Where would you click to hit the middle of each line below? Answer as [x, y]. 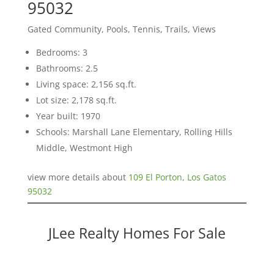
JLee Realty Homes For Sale [137, 233]
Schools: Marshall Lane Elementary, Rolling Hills [134, 132]
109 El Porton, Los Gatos [177, 177]
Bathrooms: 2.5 [67, 68]
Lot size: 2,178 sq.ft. [76, 100]
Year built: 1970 [68, 116]
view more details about [78, 177]
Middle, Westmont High [84, 148]
